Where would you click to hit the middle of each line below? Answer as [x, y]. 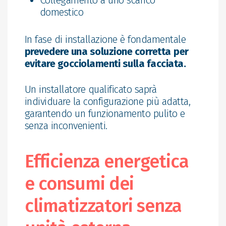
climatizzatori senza [103, 206]
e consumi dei [79, 183]
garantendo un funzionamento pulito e [105, 113]
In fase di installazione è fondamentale [105, 39]
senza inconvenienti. [66, 125]
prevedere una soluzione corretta [98, 51]
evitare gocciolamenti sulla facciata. [105, 63]
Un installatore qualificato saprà [91, 89]
